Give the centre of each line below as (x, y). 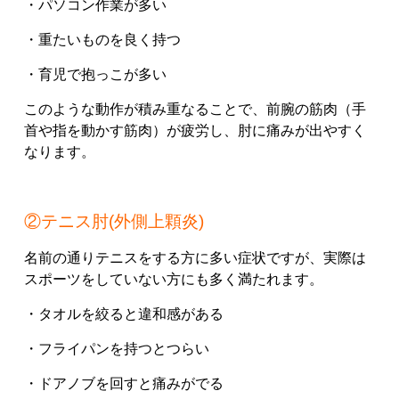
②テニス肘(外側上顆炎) (114, 222)
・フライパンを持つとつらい (117, 349)
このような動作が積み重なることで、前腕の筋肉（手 (195, 110)
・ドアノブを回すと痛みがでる (124, 384)
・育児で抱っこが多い (95, 75)
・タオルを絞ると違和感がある (124, 314)
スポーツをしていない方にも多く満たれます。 (174, 280)
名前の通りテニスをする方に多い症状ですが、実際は (195, 258)
